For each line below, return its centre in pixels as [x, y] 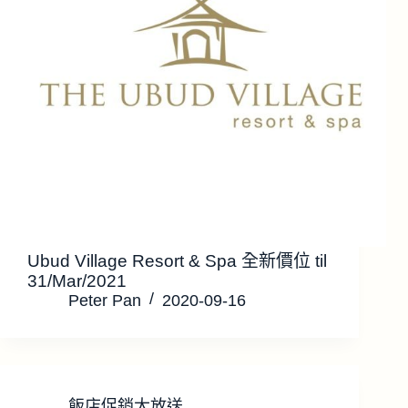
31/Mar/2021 [77, 280]
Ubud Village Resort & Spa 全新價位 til [177, 260]
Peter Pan [105, 300]
